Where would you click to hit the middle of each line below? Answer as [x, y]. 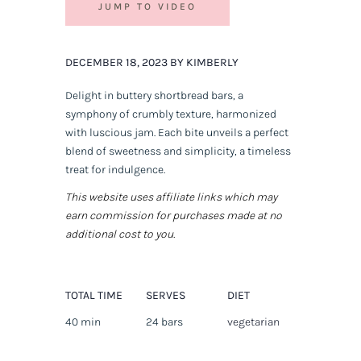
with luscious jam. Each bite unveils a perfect [176, 133]
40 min [83, 322]
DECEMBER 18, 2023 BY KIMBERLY [151, 63]
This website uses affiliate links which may [171, 197]
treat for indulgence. [115, 170]
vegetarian [254, 322]
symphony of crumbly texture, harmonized [170, 114]
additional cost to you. [120, 234]
